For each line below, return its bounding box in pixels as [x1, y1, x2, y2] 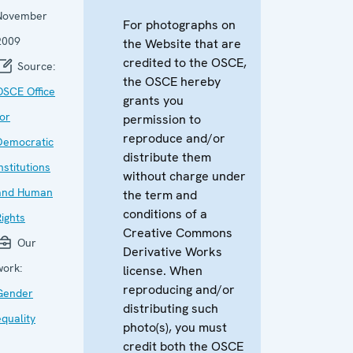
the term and [123, 186, 197, 203]
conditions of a [123, 205, 207, 222]
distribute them [123, 148, 211, 165]
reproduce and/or [123, 129, 225, 147]
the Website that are [123, 35, 241, 52]
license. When [123, 262, 203, 279]
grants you [123, 91, 184, 109]
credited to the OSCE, [123, 54, 247, 71]
